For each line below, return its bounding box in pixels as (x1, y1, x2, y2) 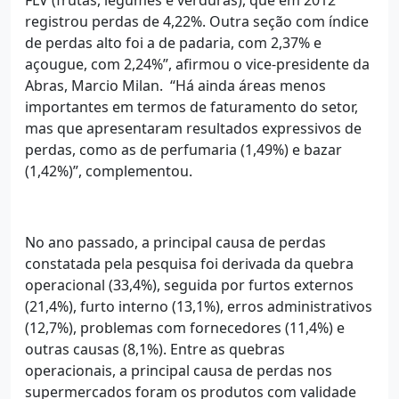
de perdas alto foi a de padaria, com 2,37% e (25, 32, 322, 53)
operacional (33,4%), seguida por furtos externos (25, 274, 354, 295)
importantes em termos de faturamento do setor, (25, 96, 358, 117)
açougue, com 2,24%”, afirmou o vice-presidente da (25, 53, 370, 74)
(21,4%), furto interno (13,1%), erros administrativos (25, 296, 372, 316)
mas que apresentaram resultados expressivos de (25, 118, 362, 138)
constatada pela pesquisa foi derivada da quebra (25, 253, 354, 273)
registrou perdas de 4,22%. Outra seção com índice (25, 11, 369, 31)
